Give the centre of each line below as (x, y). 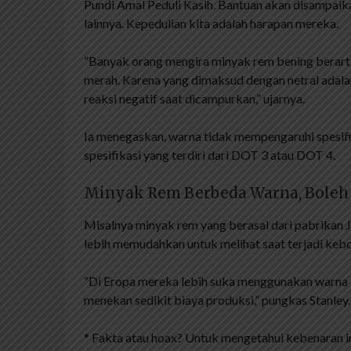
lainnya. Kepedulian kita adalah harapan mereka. (211, 23)
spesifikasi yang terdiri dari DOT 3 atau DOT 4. (210, 154)
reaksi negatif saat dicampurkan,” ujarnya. (194, 98)
